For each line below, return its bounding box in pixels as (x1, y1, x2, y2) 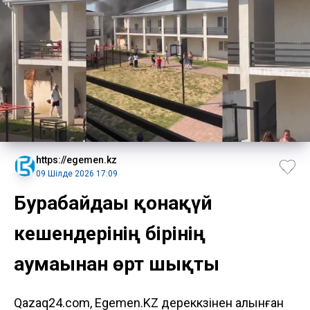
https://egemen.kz (36, 154, 117, 165)
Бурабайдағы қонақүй (14, 191, 212, 215)
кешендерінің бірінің (14, 221, 206, 245)
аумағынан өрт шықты (14, 252, 219, 275)
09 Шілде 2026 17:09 (36, 168, 118, 179)
